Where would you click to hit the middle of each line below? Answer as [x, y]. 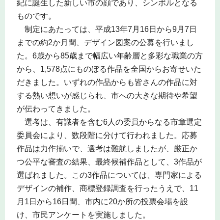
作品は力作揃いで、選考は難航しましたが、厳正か [107, 148]
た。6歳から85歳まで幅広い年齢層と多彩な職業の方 [110, 55]
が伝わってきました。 [56, 109]
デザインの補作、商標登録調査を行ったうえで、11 [107, 188]
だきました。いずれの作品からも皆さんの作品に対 [107, 82]
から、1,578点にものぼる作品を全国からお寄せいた [109, 69]
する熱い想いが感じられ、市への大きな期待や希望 [107, 95]
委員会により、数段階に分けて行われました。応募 [107, 135]
